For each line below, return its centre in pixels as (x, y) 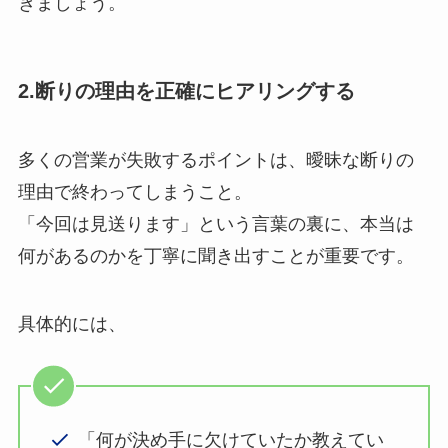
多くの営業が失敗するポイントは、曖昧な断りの (215, 160)
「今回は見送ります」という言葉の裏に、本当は (215, 224)
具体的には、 (71, 324)
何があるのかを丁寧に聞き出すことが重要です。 (215, 256)
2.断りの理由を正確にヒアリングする (186, 90)
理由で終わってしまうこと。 (134, 192)
